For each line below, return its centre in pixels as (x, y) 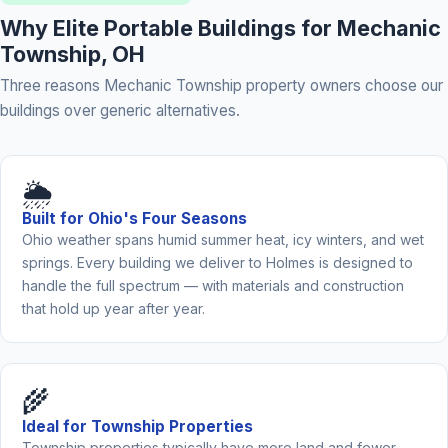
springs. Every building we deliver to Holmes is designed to (217, 262)
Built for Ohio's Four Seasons (134, 218)
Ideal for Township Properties (137, 427)
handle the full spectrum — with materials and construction (212, 285)
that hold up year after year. (113, 308)
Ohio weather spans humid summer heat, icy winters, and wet (222, 239)
